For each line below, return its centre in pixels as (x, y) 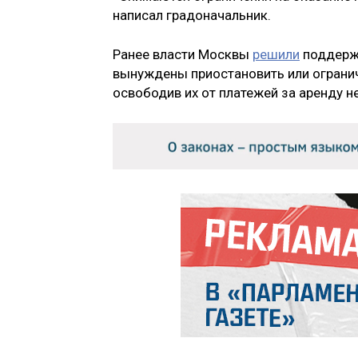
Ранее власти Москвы (183, 55)
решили (276, 55)
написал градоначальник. (192, 15)
